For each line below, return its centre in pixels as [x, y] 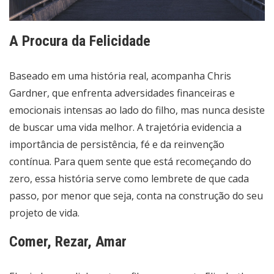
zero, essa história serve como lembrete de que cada [129, 179]
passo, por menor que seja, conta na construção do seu [136, 196]
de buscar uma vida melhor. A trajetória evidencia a [125, 128]
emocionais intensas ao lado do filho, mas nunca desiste [137, 110]
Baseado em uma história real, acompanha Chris [120, 76]
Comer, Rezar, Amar [68, 242]
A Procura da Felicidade [80, 41]
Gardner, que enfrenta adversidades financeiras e [122, 93]
